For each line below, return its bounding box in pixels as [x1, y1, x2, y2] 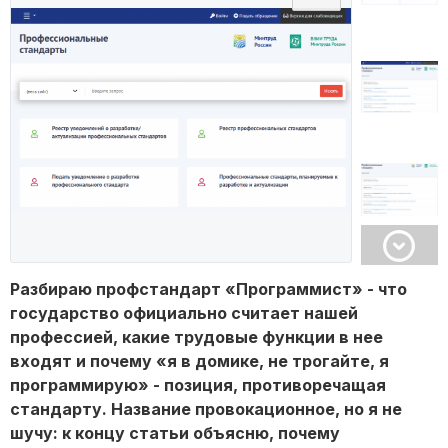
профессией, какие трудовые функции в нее [10, 327, 383, 348]
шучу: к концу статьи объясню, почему [10, 423, 340, 444]
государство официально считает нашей [10, 303, 358, 324]
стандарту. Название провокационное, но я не [10, 399, 402, 420]
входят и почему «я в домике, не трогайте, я [10, 351, 389, 372]
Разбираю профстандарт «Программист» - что [10, 279, 407, 300]
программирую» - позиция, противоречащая [10, 375, 386, 396]
